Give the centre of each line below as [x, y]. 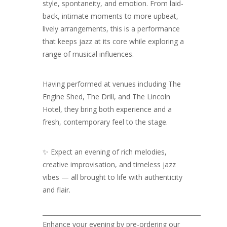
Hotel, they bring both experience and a [107, 109]
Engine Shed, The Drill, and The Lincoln [106, 97]
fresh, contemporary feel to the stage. [105, 122]
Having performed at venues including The [112, 84]
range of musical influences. [88, 54]
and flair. [56, 190]
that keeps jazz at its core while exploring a [113, 41]
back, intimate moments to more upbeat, [110, 16]
